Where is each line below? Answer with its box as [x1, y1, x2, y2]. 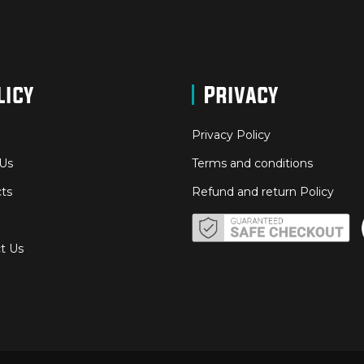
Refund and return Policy [192, 184, 334, 199]
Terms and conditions [192, 155, 313, 171]
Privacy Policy [192, 127, 271, 142]
